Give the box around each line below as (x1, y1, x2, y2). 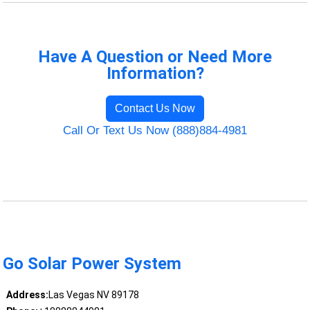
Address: (6, 289, 48, 301)
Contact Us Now (115, 102, 195, 115)
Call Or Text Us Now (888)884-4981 (63, 124, 247, 138)
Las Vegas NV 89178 (48, 289, 139, 301)
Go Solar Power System (3, 254, 182, 274)
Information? (106, 64, 204, 84)
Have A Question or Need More (38, 47, 272, 67)
